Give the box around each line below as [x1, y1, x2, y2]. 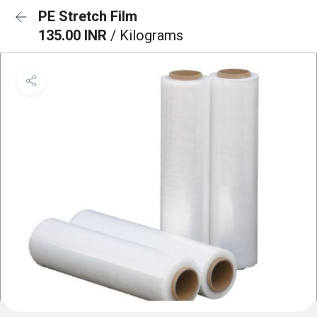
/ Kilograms [110, 27, 183, 44]
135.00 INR [38, 27, 110, 44]
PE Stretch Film [38, 8, 137, 25]
